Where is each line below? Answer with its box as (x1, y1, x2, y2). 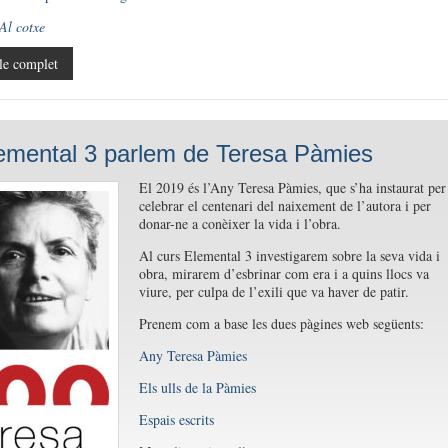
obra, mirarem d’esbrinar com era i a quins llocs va (138, 264, 429, 283)
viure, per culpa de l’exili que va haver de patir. (138, 282, 409, 301)
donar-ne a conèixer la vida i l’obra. (138, 214, 341, 233)
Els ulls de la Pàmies (138, 378, 256, 397)
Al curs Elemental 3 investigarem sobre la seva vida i (138, 246, 440, 265)
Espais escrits (138, 410, 214, 429)
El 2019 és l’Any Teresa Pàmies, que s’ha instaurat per (138, 178, 446, 197)
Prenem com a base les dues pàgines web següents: (138, 314, 424, 333)
